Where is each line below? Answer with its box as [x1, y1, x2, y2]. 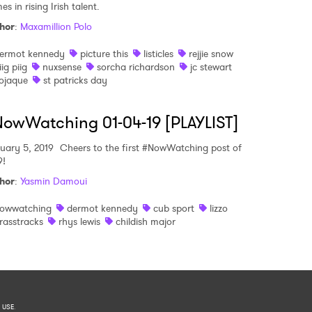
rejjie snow [189, 47, 233, 61]
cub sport [153, 201, 194, 215]
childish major [116, 214, 175, 228]
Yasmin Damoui [20, 174, 87, 188]
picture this [80, 47, 128, 61]
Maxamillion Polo [20, 19, 92, 33]
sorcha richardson [97, 60, 175, 74]
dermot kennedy [67, 201, 138, 215]
